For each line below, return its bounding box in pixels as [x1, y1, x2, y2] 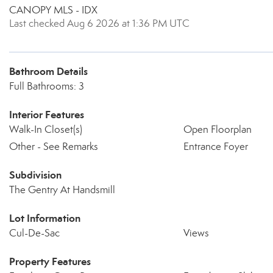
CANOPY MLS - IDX [9, 4, 97, 16]
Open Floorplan [183, 123, 252, 136]
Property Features [9, 255, 91, 268]
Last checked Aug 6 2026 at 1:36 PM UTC [9, 17, 190, 30]
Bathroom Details [9, 65, 88, 78]
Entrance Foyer [183, 140, 248, 153]
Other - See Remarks [9, 140, 98, 153]
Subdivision [9, 168, 62, 182]
